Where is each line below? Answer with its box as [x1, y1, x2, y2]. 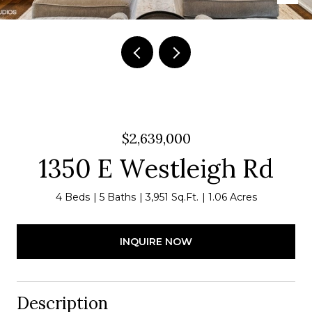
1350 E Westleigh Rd [38, 153, 274, 185]
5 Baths [99, 191, 136, 203]
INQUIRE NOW [120, 235, 192, 248]
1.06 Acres [208, 191, 257, 203]
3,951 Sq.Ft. [145, 191, 198, 203]
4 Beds [55, 191, 90, 203]
